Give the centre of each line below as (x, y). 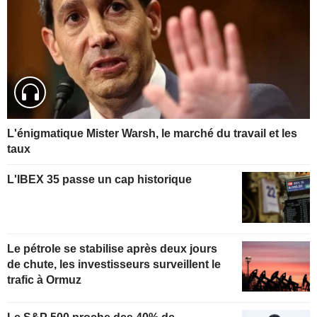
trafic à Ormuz (44, 279)
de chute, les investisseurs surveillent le (114, 264)
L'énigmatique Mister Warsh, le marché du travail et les (152, 133)
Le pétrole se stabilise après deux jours (112, 248)
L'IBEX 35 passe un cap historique (99, 179)
